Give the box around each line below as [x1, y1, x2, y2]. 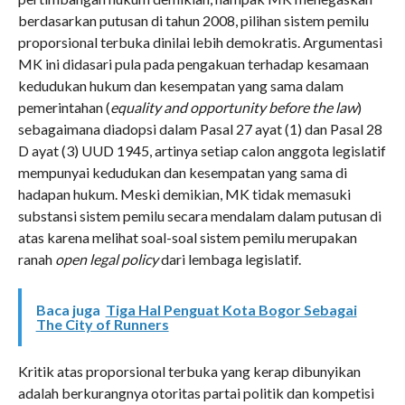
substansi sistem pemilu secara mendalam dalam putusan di [17, 206, 381, 224]
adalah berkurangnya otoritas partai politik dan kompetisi [17, 383, 374, 401]
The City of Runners [35, 315, 169, 333]
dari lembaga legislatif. [160, 250, 301, 268]
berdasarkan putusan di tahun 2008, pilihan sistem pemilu [17, 11, 369, 29]
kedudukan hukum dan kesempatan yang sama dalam [17, 76, 344, 94]
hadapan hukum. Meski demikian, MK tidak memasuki [17, 184, 351, 202]
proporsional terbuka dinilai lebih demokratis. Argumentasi [17, 33, 382, 51]
